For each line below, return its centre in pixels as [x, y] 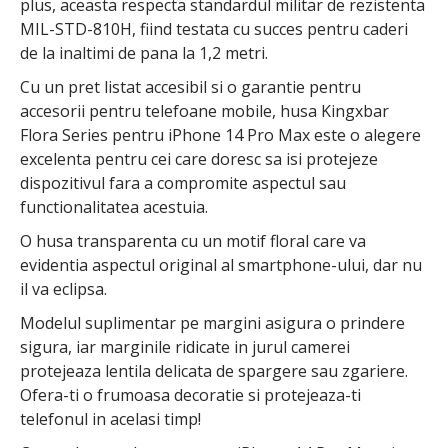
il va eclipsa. [63, 289]
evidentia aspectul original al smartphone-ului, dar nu [221, 265]
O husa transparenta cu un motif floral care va [193, 241]
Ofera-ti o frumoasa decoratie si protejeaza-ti [190, 395]
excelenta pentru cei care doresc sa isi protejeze [199, 159]
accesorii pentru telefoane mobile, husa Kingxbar [204, 111]
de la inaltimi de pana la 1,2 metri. [144, 53]
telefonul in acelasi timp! [110, 419]
